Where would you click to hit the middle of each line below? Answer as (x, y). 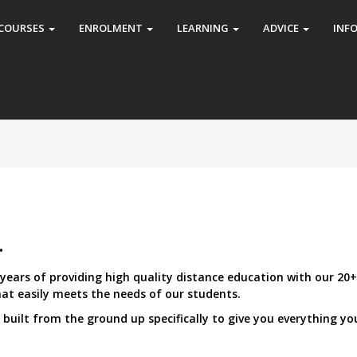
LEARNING (204, 28)
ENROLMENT (112, 28)
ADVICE (282, 28)
